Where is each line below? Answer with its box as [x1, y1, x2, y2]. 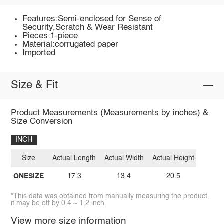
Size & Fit [10, 80, 58, 91]
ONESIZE [13, 172, 44, 180]
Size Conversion [10, 117, 72, 126]
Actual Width [104, 155, 144, 162]
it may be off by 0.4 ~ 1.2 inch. [10, 200, 106, 207]
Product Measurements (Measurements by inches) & [10, 108, 208, 117]
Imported [22, 48, 56, 57]
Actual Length [52, 155, 96, 162]
